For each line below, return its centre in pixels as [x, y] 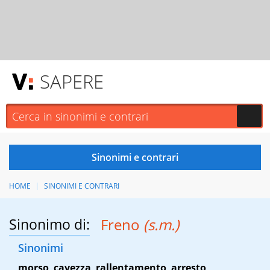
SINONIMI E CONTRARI [81, 186]
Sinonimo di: [49, 224]
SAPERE [72, 81]
